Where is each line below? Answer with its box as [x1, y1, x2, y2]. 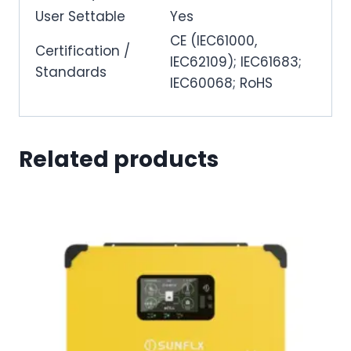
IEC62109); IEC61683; [170, 52, 302, 71]
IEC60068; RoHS [170, 73, 273, 92]
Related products [19, 144, 219, 175]
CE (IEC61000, [170, 31, 257, 50]
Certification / [35, 41, 130, 60]
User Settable [35, 6, 125, 26]
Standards [35, 62, 107, 81]
